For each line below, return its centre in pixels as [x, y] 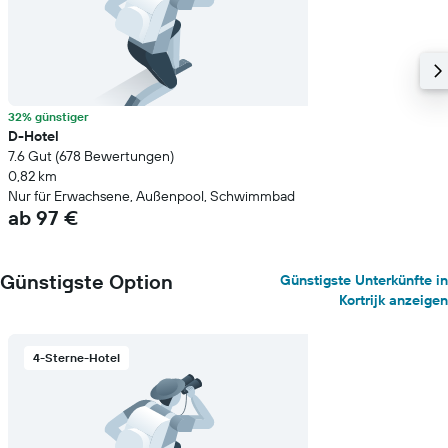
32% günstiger [48, 116]
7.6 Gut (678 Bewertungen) [91, 156]
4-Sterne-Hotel [76, 357]
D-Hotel [33, 136]
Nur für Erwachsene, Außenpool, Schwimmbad [151, 196]
